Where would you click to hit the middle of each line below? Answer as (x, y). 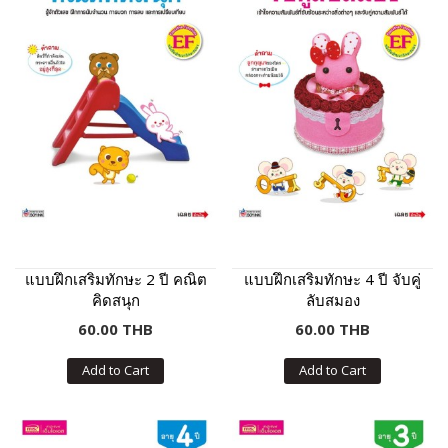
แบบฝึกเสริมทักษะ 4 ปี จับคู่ (332, 278)
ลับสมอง (332, 299)
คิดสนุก (115, 299)
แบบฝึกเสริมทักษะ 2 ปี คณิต (115, 278)
